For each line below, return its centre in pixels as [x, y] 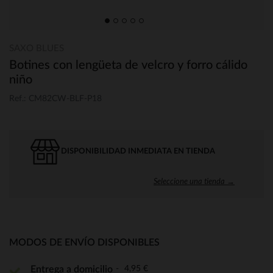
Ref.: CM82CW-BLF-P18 [55, 98]
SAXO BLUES [37, 48]
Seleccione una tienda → [194, 181]
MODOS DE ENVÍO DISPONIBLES [84, 242]
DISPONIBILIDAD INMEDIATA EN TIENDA [138, 151]
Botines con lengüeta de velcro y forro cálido [128, 65]
